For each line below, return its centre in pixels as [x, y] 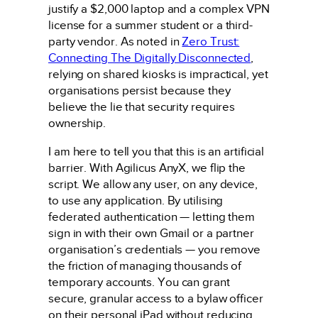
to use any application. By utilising [136, 200]
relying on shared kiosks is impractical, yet [158, 75]
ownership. [77, 124]
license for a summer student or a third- [150, 26]
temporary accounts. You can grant [139, 282]
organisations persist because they [139, 91]
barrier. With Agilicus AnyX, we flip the [147, 168]
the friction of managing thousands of [145, 265]
